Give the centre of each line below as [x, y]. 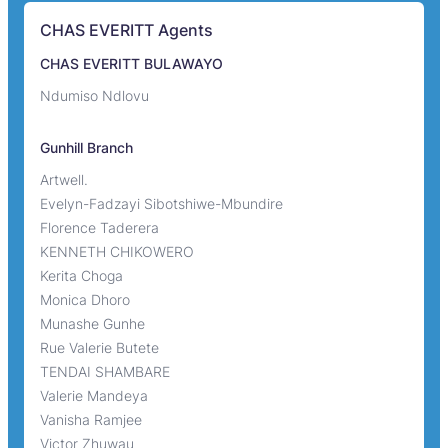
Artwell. [64, 179]
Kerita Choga [81, 275]
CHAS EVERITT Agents [126, 29]
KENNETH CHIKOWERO [117, 251]
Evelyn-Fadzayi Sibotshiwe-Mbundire [161, 203]
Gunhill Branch [86, 147]
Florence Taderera [99, 227]
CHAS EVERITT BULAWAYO [131, 63]
